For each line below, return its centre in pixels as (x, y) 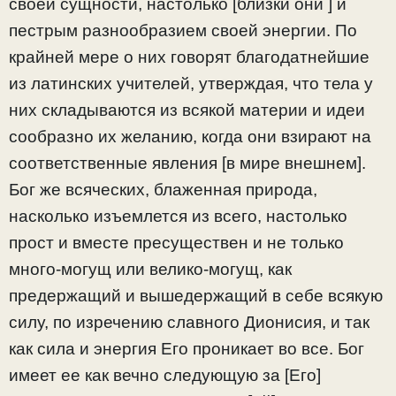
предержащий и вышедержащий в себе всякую (196, 295)
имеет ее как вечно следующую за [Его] (165, 375)
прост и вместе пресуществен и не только (176, 242)
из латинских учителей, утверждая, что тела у (191, 83)
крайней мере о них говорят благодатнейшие (189, 57)
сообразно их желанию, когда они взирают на (190, 136)
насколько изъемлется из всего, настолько (178, 216)
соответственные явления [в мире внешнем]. (187, 163)
